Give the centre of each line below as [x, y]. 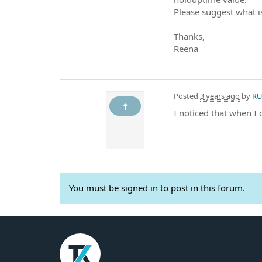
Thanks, [189, 36]
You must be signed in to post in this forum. [157, 187]
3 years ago [220, 96]
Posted [187, 96]
